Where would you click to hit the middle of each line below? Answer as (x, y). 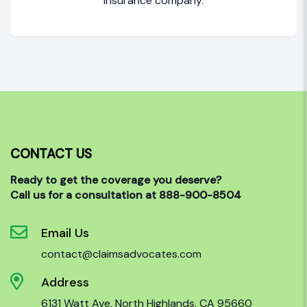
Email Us (65, 233)
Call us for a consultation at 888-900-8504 (126, 195)
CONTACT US (51, 154)
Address (65, 283)
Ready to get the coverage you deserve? (116, 180)
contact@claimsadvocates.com (121, 254)
